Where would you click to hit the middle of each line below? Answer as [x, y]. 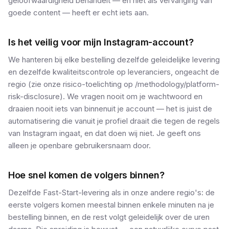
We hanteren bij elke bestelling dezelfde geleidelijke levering [114, 60]
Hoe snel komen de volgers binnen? [86, 175]
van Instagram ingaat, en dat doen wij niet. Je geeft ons [105, 133]
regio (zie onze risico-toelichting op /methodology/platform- [114, 84]
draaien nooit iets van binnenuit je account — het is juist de [110, 109]
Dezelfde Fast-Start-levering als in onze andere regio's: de [111, 192]
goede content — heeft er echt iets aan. [78, 13]
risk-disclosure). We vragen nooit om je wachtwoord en [105, 96]
